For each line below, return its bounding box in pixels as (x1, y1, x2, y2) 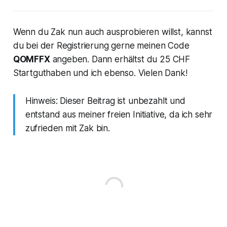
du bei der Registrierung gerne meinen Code (13, 40, 190, 51)
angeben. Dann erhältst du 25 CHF (50, 54, 191, 64)
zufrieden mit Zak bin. (25, 123, 110, 133)
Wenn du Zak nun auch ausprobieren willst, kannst (13, 26, 212, 37)
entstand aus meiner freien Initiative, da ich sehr (25, 109, 213, 120)
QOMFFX (13, 54, 50, 64)
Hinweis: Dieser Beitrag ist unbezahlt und (25, 95, 185, 106)
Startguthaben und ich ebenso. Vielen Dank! (13, 67, 187, 78)
